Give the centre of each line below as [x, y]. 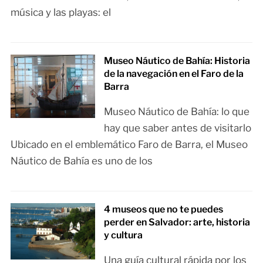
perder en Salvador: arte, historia [177, 222]
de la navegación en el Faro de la [174, 73]
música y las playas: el [60, 12]
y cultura [124, 235]
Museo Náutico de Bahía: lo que [177, 111]
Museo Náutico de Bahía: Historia [177, 60]
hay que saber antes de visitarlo [178, 128]
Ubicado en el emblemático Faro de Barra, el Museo [129, 144]
